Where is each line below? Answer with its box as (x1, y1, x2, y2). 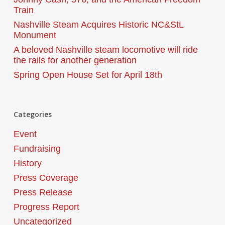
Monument (13, 30, 56, 40)
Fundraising (13, 143, 61, 154)
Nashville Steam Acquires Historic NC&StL (13, 19, 183, 30)
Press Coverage (13, 172, 78, 183)
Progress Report (13, 201, 79, 212)
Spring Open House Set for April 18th (13, 69, 162, 80)
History (13, 158, 42, 168)
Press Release (13, 187, 72, 197)
